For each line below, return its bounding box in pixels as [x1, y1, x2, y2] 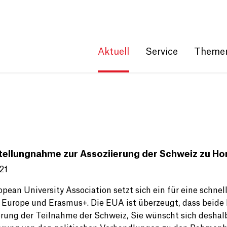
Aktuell [98, 47, 129, 56]
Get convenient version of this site [40, 1, 158, 8]
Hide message [158, 1, 208, 8]
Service [145, 47, 178, 56]
